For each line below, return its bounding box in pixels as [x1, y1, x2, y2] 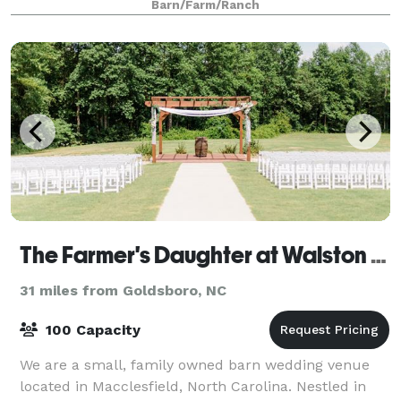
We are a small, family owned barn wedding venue [20, 355, 370, 373]
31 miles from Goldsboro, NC [20, 281, 226, 299]
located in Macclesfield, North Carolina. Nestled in [20, 377, 366, 395]
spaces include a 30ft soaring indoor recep [20, 12, 314, 30]
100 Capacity [41, 320, 141, 338]
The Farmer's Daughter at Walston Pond [371, 241, 387, 269]
